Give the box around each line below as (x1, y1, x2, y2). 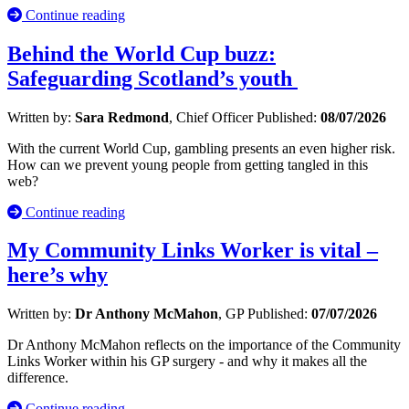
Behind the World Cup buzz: (7, 41, 276, 66)
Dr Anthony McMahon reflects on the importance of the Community (7, 337, 401, 353)
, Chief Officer (169, 109, 257, 125)
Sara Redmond (75, 109, 169, 125)
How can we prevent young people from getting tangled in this (7, 156, 368, 173)
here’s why (7, 263, 108, 288)
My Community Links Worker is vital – (7, 238, 378, 263)
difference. (7, 370, 68, 386)
